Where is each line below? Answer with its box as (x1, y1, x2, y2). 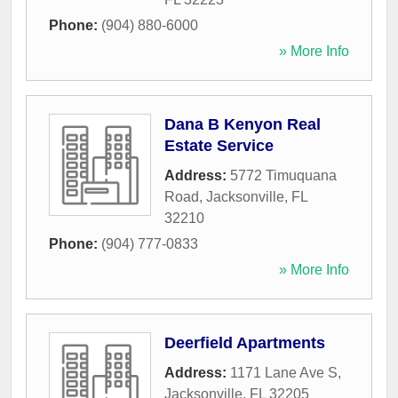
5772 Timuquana (230, 168, 337, 184)
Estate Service (164, 137, 274, 155)
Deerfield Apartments (164, 334, 325, 353)
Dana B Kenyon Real (164, 115, 321, 134)
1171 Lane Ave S (230, 365, 338, 381)
